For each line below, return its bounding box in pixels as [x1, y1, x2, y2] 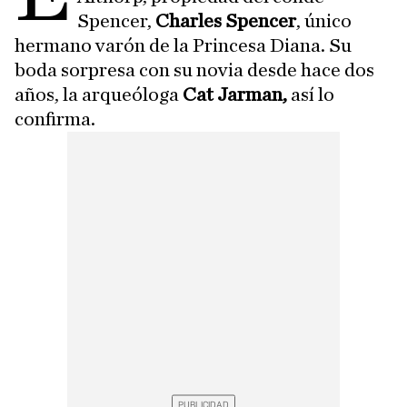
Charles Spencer [155, 11, 297, 32]
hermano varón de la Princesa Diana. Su [15, 35, 352, 56]
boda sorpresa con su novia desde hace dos [15, 60, 374, 81]
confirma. [15, 109, 95, 130]
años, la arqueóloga [15, 84, 183, 105]
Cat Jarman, [183, 84, 287, 105]
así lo [287, 84, 334, 105]
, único [296, 11, 352, 32]
